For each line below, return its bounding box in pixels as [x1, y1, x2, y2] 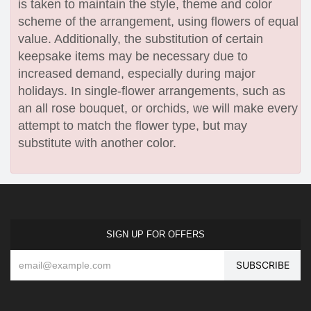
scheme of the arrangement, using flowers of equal [18, 15, 299, 29]
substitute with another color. [18, 136, 176, 151]
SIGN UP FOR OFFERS [106, 229, 205, 240]
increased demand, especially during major [18, 67, 255, 81]
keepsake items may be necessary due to [18, 49, 248, 64]
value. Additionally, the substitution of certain [18, 32, 263, 47]
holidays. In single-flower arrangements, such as [18, 84, 285, 99]
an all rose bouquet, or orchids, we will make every [18, 101, 298, 116]
